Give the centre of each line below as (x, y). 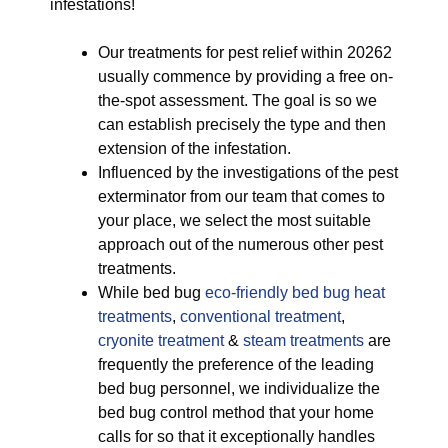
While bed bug (151, 292)
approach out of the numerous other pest (240, 244)
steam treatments (305, 340)
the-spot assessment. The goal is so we (237, 100)
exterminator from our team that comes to (241, 196)
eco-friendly (246, 292)
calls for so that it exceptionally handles (236, 436)
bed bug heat (338, 292)
